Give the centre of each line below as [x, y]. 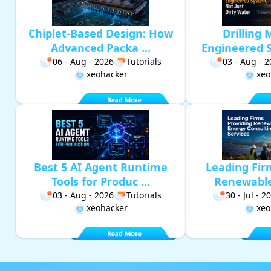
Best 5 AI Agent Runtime [100, 167]
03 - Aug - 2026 [83, 195]
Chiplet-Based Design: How [100, 34]
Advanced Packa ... [100, 48]
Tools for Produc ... [100, 182]
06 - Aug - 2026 [83, 62]
